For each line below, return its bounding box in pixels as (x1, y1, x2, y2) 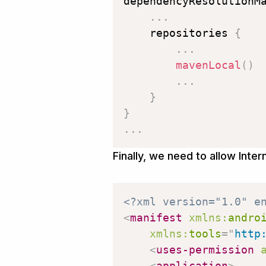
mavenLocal (176, 58, 241, 71)
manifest (130, 211, 182, 224)
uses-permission (156, 243, 254, 256)
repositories (123, 26, 235, 39)
